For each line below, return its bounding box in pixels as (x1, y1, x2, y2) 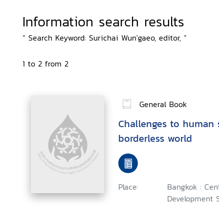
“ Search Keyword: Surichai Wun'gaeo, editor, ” (22, 32, 187, 44)
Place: (118, 181, 138, 193)
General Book (139, 98, 187, 110)
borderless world (118, 131, 192, 146)
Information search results (22, 11, 184, 32)
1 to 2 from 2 (22, 58, 68, 69)
